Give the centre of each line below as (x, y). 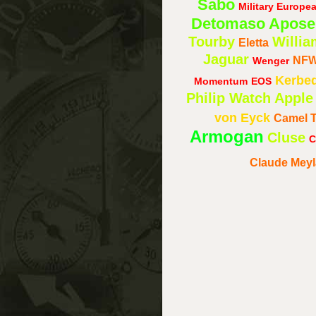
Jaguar (226, 59)
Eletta (253, 42)
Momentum (221, 81)
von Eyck (242, 117)
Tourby (211, 41)
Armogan (226, 136)
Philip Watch (228, 98)
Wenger (271, 60)
